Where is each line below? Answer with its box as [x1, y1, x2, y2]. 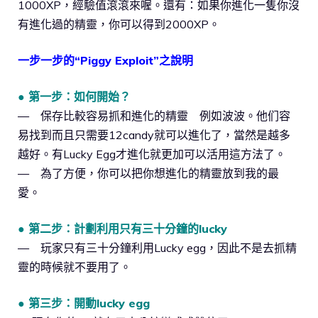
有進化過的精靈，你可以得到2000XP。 [18, 17, 220, 32]
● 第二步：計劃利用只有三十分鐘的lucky [18, 221, 227, 236]
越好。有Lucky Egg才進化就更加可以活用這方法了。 [18, 147, 286, 162]
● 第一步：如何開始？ [18, 89, 131, 104]
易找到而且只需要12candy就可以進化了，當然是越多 [18, 128, 290, 143]
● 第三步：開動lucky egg [18, 296, 150, 311]
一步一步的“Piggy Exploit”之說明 [18, 53, 193, 68]
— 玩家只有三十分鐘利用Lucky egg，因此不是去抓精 [18, 241, 297, 256]
